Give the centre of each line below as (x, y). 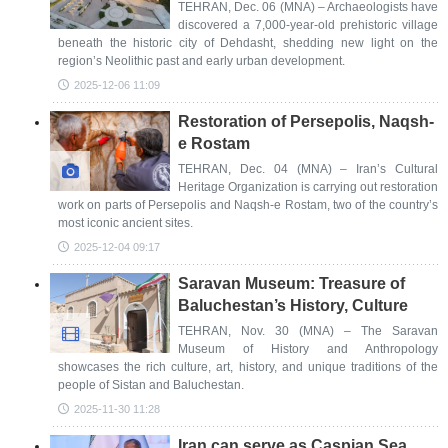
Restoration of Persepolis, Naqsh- (306, 121)
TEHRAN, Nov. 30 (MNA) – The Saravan (308, 331)
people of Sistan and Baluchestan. (151, 385)
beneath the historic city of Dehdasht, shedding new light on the (248, 43)
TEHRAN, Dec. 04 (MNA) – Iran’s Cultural (308, 169)
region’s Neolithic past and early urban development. (201, 61)
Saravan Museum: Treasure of (291, 283)
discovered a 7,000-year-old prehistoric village (308, 25)
